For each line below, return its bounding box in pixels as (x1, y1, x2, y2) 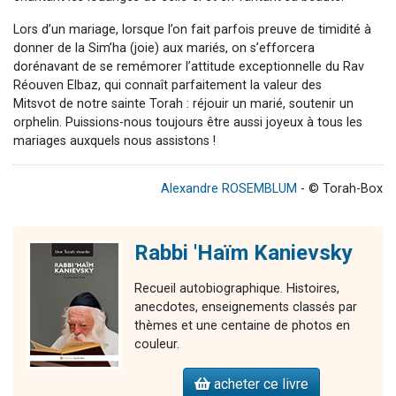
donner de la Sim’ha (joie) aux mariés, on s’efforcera (13, 40, 315, 56)
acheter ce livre (210, 375, 308, 392)
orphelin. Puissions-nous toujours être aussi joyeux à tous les (13, 114, 362, 130)
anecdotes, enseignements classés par (134, 299, 357, 315)
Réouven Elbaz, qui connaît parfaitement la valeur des (13, 77, 322, 93)
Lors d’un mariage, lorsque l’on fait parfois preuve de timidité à (13, 21, 371, 37)
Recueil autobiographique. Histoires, (134, 280, 339, 296)
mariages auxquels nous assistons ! (13, 133, 216, 148)
